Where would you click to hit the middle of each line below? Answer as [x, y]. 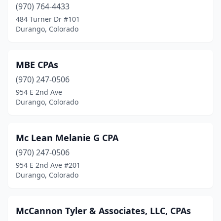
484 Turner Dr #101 [48, 19]
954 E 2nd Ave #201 [48, 165]
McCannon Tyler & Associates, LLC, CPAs [103, 211]
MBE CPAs [37, 65]
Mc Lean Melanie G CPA [67, 138]
